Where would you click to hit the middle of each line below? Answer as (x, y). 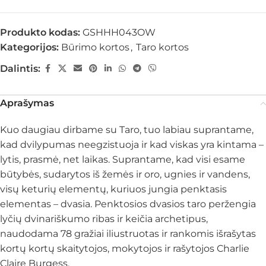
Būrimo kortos (95, 47)
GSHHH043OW (119, 32)
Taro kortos (162, 47)
